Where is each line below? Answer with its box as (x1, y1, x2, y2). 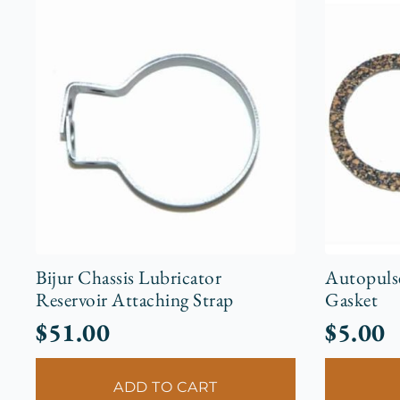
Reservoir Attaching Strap (36, 287, 234, 312)
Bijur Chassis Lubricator (36, 264, 221, 289)
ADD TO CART (113, 379, 218, 396)
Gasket (325, 287, 379, 312)
